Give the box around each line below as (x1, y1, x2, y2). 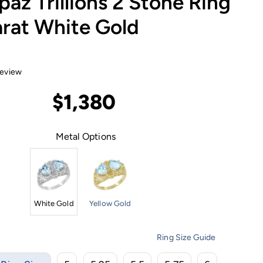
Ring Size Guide (157, 232, 216, 242)
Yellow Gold (89, 198, 131, 208)
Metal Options (55, 130, 116, 142)
